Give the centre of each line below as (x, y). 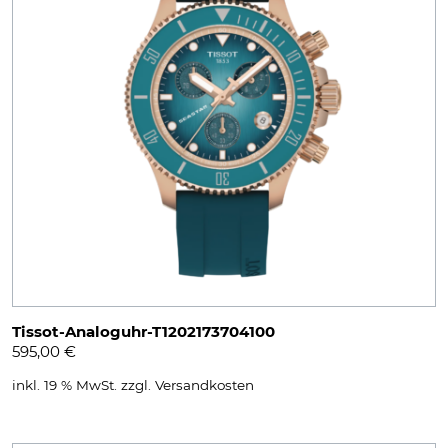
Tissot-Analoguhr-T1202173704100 (143, 332)
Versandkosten (204, 384)
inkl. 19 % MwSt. (64, 384)
